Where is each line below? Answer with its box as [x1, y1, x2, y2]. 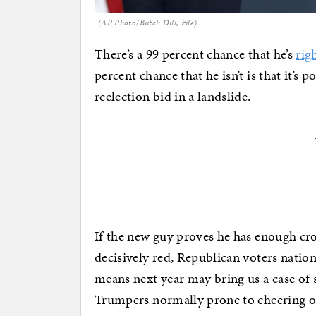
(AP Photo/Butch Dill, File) [98, 17, 197, 29]
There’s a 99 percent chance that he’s [95, 44, 296, 64]
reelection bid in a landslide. [95, 87, 251, 107]
